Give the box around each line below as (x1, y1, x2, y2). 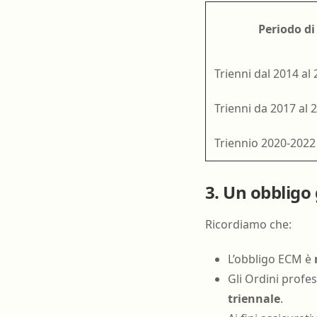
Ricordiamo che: (204, 217, 292, 233)
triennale (227, 291, 280, 307)
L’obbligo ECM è (227, 251, 314, 267)
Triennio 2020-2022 (205, 135, 316, 151)
